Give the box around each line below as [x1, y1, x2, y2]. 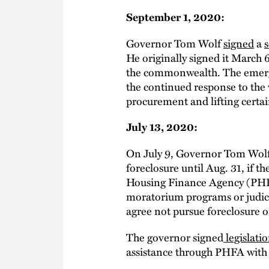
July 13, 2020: [126, 119, 198, 135]
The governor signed [126, 228, 223, 245]
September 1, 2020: [126, 8, 225, 25]
